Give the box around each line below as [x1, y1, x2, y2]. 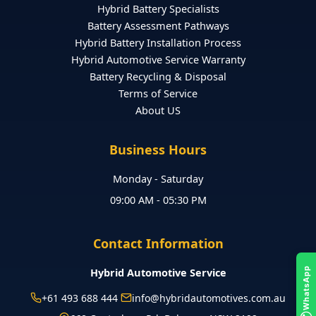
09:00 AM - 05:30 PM [109, 192, 207, 207]
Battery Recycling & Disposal [90, 68, 226, 83]
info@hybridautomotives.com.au [132, 291, 286, 305]
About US [135, 102, 181, 117]
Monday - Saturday [113, 171, 203, 186]
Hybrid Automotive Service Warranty [71, 51, 245, 66]
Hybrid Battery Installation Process [75, 35, 241, 49]
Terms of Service [119, 85, 197, 100]
